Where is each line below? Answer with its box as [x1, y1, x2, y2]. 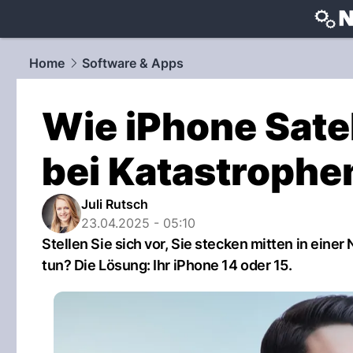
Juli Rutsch [81, 196, 148, 212]
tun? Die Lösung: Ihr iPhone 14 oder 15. [42, 257, 292, 273]
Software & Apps [82, 55, 184, 71]
